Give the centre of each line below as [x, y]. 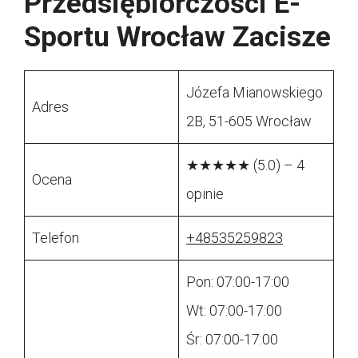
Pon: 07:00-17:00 [238, 282]
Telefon [56, 238]
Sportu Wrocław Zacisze [177, 38]
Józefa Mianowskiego [255, 93]
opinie [205, 194]
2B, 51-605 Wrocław [249, 121]
